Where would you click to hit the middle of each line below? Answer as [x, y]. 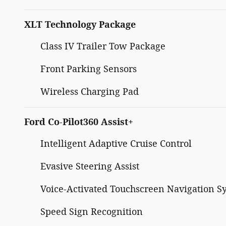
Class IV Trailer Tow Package [103, 46]
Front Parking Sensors [89, 69]
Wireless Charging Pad [90, 92]
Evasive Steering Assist [90, 166]
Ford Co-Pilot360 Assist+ [79, 122]
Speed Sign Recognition [92, 212]
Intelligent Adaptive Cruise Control [116, 144]
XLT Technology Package [80, 24]
